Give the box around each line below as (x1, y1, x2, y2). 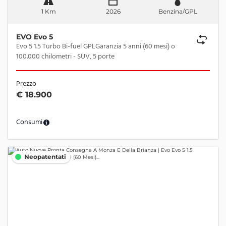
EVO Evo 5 (16, 32, 53, 41)
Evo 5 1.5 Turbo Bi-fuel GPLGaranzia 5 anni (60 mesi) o (16, 41, 175, 52)
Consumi (16, 117, 42, 128)
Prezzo (16, 78, 36, 90)
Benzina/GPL (158, 8, 197, 15)
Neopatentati (24, 153, 66, 160)
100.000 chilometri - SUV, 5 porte (73, 51, 115, 63)
